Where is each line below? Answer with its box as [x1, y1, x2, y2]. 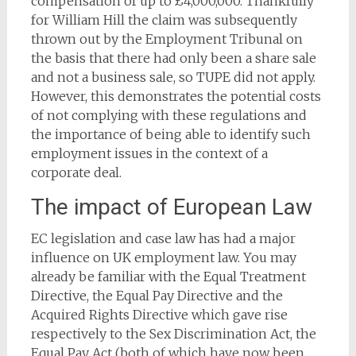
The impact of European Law [30, 194, 312, 220]
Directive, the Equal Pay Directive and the [30, 288, 283, 304]
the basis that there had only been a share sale [30, 50, 316, 66]
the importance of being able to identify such [30, 126, 311, 142]
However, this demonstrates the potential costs [30, 88, 321, 104]
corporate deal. [30, 164, 122, 180]
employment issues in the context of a [30, 145, 268, 161]
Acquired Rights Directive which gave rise [30, 307, 288, 323]
